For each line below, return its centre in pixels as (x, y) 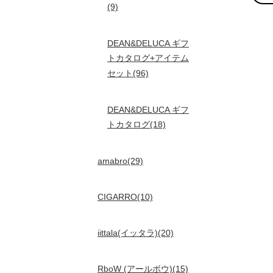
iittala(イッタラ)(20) (136, 233)
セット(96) (128, 73)
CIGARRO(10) (125, 197)
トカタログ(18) (136, 125)
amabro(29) (120, 161)
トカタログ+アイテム (148, 58)
